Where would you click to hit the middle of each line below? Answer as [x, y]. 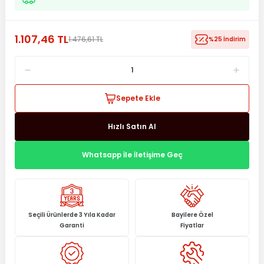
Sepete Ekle [138, 98]
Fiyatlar [192, 225]
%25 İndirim [227, 39]
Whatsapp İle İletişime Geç [132, 155]
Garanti [72, 225]
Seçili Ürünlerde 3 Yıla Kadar [72, 215]
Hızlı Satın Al [132, 126]
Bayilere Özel [192, 215]
